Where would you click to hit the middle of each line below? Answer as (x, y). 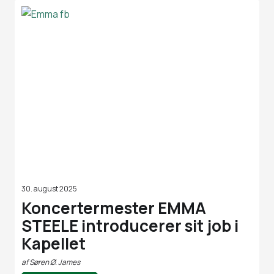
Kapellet (54, 243)
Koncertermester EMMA (114, 208)
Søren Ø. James (55, 262)
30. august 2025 (49, 189)
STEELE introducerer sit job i (130, 225)
